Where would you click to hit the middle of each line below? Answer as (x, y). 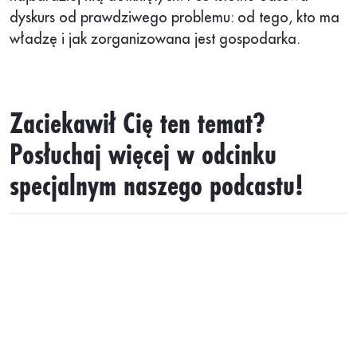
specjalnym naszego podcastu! (157, 185)
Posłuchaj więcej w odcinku (143, 154)
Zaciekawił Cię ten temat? (137, 123)
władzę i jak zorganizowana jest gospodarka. (155, 39)
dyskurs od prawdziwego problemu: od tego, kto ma (175, 18)
